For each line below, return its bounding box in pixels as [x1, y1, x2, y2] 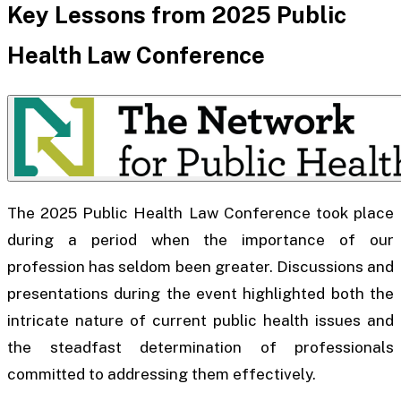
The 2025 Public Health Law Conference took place [7, 204, 394, 223]
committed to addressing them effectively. [7, 365, 316, 384]
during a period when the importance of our [7, 231, 394, 250]
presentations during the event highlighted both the [7, 285, 394, 303]
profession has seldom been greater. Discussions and [7, 258, 394, 277]
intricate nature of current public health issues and [7, 311, 394, 330]
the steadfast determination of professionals [7, 338, 394, 357]
